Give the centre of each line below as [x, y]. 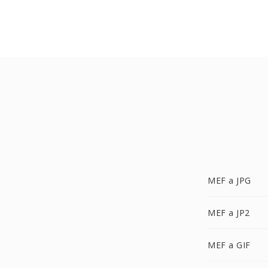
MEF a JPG [229, 180]
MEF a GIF [229, 245]
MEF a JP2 [229, 213]
